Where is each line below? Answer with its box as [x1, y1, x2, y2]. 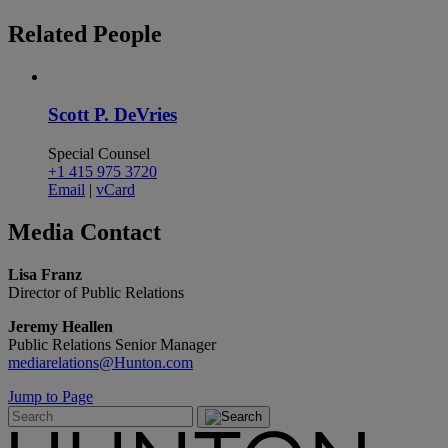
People [93, 20, 162, 47]
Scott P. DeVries [48, 104, 177, 126]
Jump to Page [8, 387, 93, 405]
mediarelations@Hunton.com [8, 353, 193, 371]
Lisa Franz [8, 265, 82, 283]
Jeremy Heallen [8, 317, 113, 335]
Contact [80, 219, 161, 246]
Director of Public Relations [8, 283, 184, 301]
